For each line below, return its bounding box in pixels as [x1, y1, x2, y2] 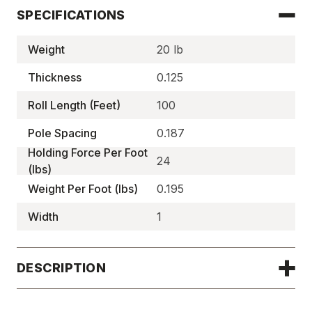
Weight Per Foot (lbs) [28, 182, 138, 196]
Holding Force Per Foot [28, 146, 148, 159]
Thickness [28, 70, 81, 84]
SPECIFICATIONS [17, 8, 125, 22]
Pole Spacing [28, 126, 97, 140]
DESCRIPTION [17, 260, 106, 275]
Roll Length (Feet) [28, 98, 120, 112]
